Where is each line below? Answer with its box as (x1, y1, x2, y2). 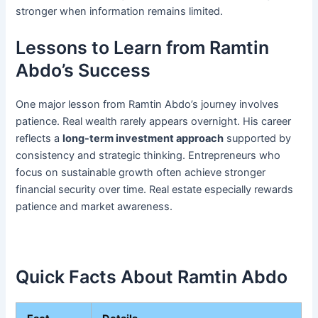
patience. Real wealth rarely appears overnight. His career (16, 115, 292, 128)
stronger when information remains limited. (16, 4, 224, 18)
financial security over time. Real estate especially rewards (16, 183, 294, 197)
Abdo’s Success (16, 60, 151, 82)
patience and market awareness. (16, 200, 173, 214)
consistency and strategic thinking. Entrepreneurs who (16, 149, 281, 163)
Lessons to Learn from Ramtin (16, 37, 270, 59)
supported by (224, 132, 292, 146)
